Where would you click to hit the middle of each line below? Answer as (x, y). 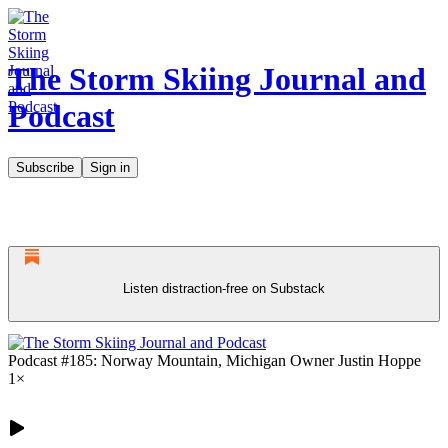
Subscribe (45, 167)
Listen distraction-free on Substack (224, 288)
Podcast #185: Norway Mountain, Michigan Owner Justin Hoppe (214, 360)
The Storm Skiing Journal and (217, 79)
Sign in (110, 167)
